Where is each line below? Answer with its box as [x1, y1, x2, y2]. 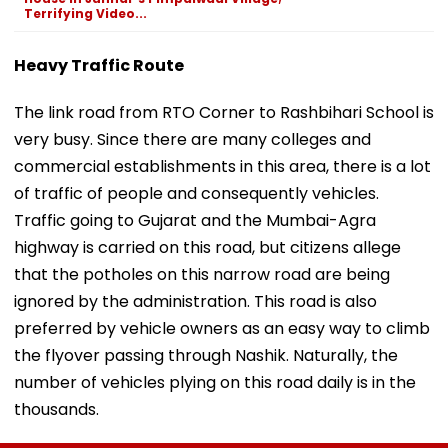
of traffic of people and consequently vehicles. [14, 181, 379, 205]
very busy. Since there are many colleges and [14, 127, 371, 151]
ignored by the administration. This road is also [14, 289, 377, 313]
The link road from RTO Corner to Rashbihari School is [14, 100, 434, 124]
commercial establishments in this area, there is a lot [14, 154, 431, 178]
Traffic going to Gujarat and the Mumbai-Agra [14, 208, 376, 232]
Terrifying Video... [24, 4, 147, 22]
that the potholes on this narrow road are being [14, 262, 390, 286]
